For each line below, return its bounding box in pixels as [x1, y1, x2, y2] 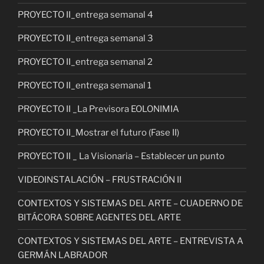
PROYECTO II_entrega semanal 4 [18, 9, 153, 21]
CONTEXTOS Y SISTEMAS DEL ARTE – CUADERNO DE [18, 198, 243, 209]
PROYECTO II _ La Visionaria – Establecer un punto [18, 151, 225, 162]
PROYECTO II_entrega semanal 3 [18, 33, 153, 44]
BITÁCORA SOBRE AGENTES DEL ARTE [18, 212, 181, 223]
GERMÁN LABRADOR [18, 250, 107, 261]
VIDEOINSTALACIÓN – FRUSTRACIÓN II [18, 174, 181, 186]
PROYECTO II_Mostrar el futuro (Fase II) [18, 127, 179, 138]
